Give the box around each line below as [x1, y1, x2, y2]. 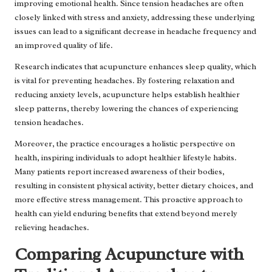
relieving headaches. [15, 222, 89, 233]
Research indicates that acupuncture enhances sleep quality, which [15, 61, 256, 72]
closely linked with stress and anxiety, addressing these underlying [15, 12, 255, 23]
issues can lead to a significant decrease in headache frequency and [15, 26, 256, 37]
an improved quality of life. [15, 40, 113, 51]
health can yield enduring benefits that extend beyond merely [15, 208, 237, 219]
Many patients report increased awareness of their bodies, [15, 166, 225, 177]
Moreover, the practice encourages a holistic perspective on [15, 138, 235, 149]
